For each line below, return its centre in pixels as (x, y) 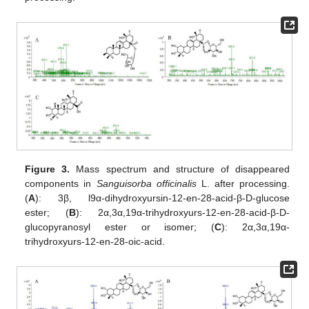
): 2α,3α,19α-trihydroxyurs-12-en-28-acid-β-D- (183, 212)
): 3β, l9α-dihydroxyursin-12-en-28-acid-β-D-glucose (162, 198)
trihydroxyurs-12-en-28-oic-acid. (95, 241)
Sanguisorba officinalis (146, 183)
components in (61, 183)
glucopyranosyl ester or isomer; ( (120, 227)
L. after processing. (243, 183)
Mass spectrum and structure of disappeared (180, 169)
